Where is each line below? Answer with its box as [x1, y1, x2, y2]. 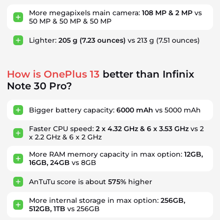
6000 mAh [116, 105, 153, 114]
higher [126, 177, 152, 186]
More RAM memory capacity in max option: [29, 150, 184, 159]
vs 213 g [126, 35, 156, 45]
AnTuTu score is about [29, 177, 108, 186]
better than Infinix [100, 68, 194, 80]
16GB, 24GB [29, 158, 70, 167]
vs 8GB [70, 158, 96, 167]
